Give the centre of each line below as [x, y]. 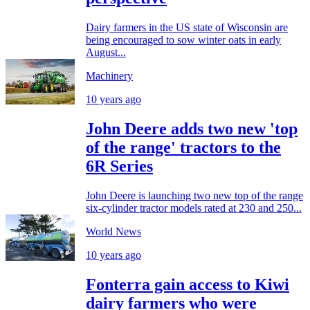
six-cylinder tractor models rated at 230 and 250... [194, 208]
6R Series [119, 166]
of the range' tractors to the [183, 147]
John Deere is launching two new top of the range [194, 195]
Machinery [109, 75]
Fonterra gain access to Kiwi [188, 284]
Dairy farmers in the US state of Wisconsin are [187, 27]
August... [106, 52]
